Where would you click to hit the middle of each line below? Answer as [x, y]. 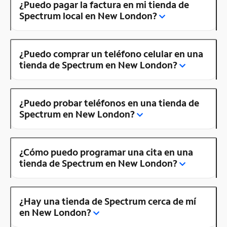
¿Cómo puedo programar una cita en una [106, 152]
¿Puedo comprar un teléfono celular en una [111, 53]
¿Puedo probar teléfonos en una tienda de [109, 103]
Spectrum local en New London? [88, 15]
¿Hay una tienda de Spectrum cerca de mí [108, 201]
